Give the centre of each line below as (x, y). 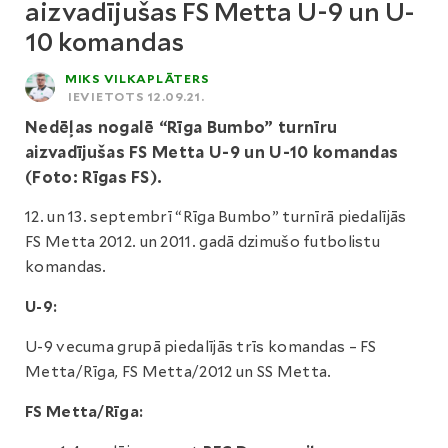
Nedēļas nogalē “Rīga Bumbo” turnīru (181, 127)
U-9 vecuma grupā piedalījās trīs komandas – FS (201, 347)
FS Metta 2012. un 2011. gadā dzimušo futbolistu (203, 242)
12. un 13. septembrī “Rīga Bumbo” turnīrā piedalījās (216, 217)
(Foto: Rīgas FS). (94, 177)
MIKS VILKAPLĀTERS (137, 78)
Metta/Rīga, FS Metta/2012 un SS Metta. (178, 372)
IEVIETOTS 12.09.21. (136, 96)
